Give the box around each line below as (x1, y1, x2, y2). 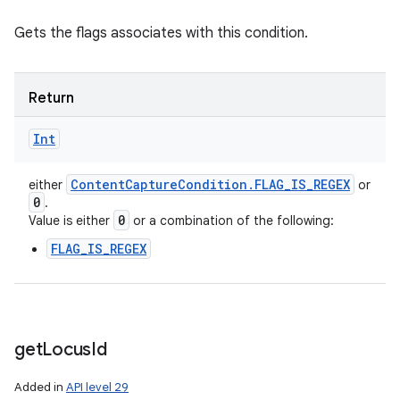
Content (71, 176, 125, 193)
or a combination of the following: (129, 212, 334, 229)
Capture (125, 176, 178, 193)
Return (29, 89, 74, 107)
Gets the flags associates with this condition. (14, 24, 308, 42)
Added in (14, 379, 66, 395)
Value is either (29, 212, 113, 229)
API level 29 (66, 379, 129, 395)
